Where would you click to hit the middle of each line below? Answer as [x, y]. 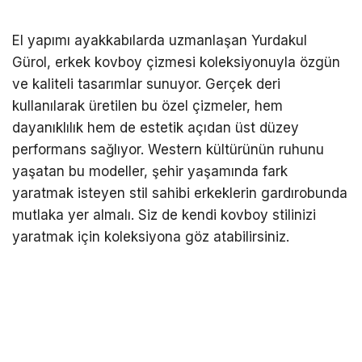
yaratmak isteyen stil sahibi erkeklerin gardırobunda [180, 194]
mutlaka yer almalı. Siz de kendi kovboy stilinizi [164, 215]
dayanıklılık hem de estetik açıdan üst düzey [156, 128]
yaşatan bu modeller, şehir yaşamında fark [150, 172]
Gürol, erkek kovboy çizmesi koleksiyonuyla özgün [176, 63]
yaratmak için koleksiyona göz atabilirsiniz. [151, 237]
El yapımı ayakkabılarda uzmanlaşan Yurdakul [160, 41]
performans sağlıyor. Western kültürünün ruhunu [168, 150]
